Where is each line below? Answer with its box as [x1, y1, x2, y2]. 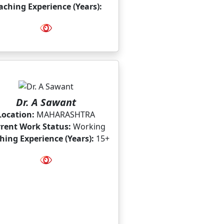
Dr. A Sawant [15, 95, 76, 109]
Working [70, 121, 105, 132]
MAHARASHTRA [34, 109, 95, 120]
